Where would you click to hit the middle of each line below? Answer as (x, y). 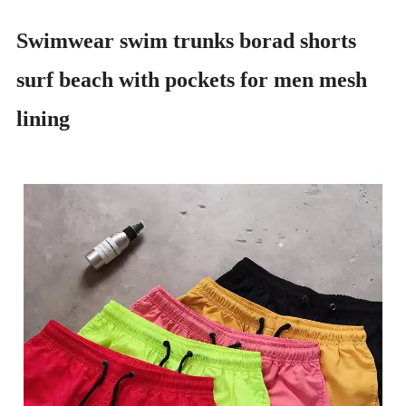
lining (43, 118)
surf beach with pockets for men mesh (192, 79)
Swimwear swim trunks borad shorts (187, 40)
